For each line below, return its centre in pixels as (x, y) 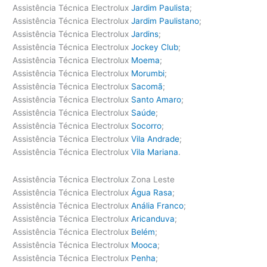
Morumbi (148, 74)
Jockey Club (155, 47)
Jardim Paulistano (165, 21)
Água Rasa (152, 192)
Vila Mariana (155, 152)
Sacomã (147, 87)
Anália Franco (158, 205)
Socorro (147, 126)
